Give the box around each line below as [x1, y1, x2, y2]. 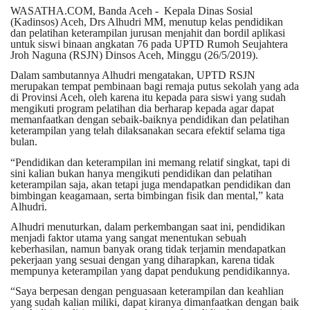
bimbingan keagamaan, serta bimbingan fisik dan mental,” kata [10, 189, 284, 201]
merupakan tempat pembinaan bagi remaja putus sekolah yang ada [10, 80, 299, 93]
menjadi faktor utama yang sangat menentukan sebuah [10, 232, 246, 244]
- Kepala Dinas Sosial [152, 5, 253, 17]
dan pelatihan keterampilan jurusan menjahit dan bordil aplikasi [10, 27, 285, 39]
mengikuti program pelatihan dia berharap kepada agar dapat [10, 102, 274, 115]
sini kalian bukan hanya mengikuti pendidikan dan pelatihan [10, 167, 272, 179]
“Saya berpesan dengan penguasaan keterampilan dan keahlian [10, 285, 284, 298]
